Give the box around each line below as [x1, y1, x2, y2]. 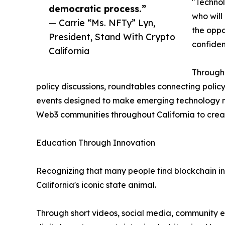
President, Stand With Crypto [49, 31, 175, 42]
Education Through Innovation [36, 137, 155, 148]
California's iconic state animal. [36, 179, 156, 190]
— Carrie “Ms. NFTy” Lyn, [49, 17, 155, 28]
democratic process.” [49, 3, 146, 14]
